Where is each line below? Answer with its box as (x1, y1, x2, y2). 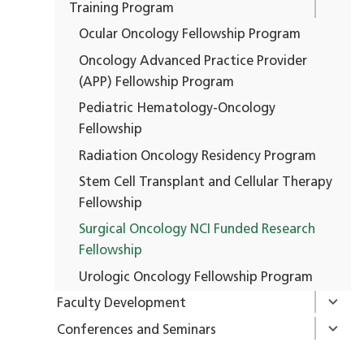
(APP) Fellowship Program (79, 76, 235, 89)
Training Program (69, 2, 175, 16)
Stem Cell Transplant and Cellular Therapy (79, 176, 333, 190)
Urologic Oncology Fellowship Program (79, 271, 314, 284)
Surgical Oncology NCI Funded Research (79, 223, 316, 237)
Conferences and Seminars (56, 323, 216, 337)
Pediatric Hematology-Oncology (79, 102, 276, 116)
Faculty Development (56, 297, 186, 311)
